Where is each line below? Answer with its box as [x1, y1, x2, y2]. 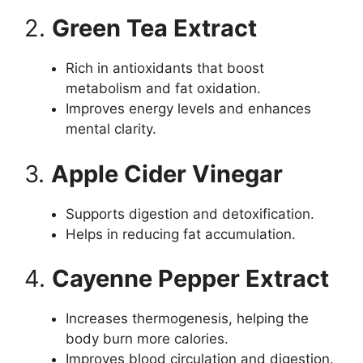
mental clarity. [66, 121, 156, 138]
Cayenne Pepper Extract [52, 264, 329, 293]
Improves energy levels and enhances [66, 100, 311, 117]
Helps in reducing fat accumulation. [66, 225, 296, 242]
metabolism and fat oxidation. [66, 80, 261, 97]
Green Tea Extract [52, 14, 257, 43]
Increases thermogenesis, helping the [66, 310, 309, 327]
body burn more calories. [66, 331, 228, 348]
